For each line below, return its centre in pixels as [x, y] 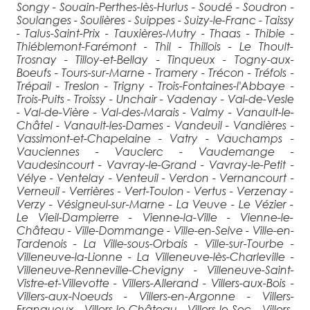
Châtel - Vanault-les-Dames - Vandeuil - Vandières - [155, 125]
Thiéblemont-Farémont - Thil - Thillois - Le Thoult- [155, 46]
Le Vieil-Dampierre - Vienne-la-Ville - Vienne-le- [155, 217]
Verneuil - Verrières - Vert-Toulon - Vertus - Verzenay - [155, 190]
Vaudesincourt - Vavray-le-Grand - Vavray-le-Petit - [155, 164]
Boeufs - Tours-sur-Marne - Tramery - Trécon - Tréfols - [155, 72]
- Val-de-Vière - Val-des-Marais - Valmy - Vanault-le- [155, 111]
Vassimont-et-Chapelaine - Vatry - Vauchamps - [155, 138]
